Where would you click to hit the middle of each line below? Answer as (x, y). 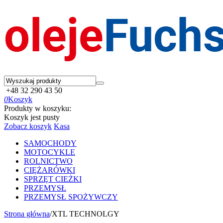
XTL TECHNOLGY (86, 214)
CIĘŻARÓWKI (50, 170)
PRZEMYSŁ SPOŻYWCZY (71, 197)
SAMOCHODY (50, 143)
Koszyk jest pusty (32, 117)
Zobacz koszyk (28, 126)
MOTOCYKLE (50, 152)
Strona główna (27, 214)
